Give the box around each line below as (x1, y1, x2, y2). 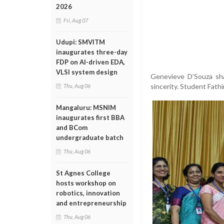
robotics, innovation (56, 189, 120, 197)
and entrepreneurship (56, 199, 126, 207)
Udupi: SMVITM (56, 38, 105, 46)
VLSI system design (56, 68, 117, 76)
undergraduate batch (56, 133, 123, 141)
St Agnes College (56, 169, 110, 177)
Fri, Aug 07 (63, 17, 88, 23)
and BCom (56, 123, 87, 131)
